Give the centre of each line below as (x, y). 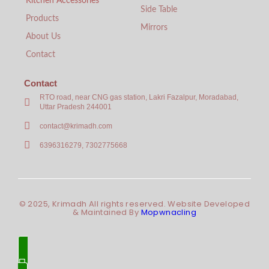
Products (42, 19)
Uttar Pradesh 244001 (76, 107)
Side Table (159, 10)
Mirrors (154, 28)
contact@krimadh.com (76, 126)
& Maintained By (107, 213)
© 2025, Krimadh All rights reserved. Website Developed (134, 204)
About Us (43, 37)
